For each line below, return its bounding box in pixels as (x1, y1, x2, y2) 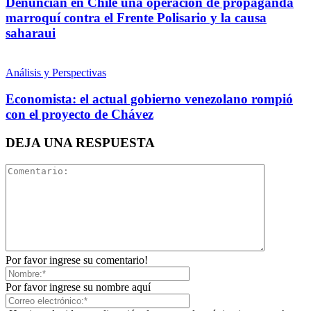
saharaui (6, 25, 56, 40)
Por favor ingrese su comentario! (6, 253, 148, 266)
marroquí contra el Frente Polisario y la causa (6, 10, 267, 25)
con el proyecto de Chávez (6, 107, 153, 122)
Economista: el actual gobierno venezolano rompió (6, 92, 293, 107)
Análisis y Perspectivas (6, 66, 106, 78)
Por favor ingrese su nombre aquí (6, 280, 151, 293)
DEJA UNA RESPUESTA (6, 135, 155, 150)
